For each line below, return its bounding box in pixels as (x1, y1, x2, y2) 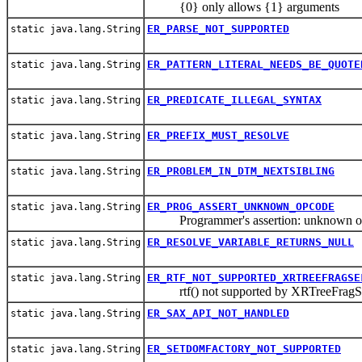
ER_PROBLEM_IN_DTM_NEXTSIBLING (147, 164, 335, 177)
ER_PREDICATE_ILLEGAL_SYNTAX (147, 93, 322, 106)
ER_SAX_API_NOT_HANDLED (147, 306, 289, 319)
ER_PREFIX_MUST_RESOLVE (147, 128, 289, 141)
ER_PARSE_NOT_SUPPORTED (147, 22, 289, 35)
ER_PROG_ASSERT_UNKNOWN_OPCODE (147, 200, 335, 213)
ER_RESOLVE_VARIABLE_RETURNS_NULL (147, 235, 354, 248)
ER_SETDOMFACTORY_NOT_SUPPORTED (147, 342, 341, 355)
